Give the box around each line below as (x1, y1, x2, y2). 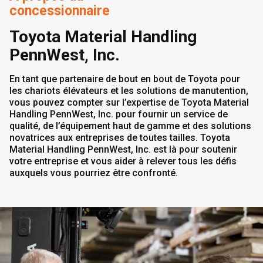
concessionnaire (9, 3, 110, 19)
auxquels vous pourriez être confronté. (9, 167, 178, 178)
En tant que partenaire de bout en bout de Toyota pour (9, 73, 240, 85)
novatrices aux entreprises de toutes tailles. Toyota (9, 132, 230, 143)
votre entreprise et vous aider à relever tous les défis (9, 156, 237, 167)
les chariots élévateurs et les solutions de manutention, (9, 85, 248, 96)
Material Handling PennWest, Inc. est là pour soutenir (9, 144, 237, 155)
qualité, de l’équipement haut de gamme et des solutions (9, 120, 251, 131)
